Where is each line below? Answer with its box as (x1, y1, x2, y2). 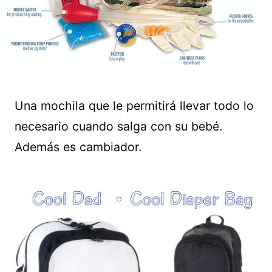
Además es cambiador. (15, 139, 141, 154)
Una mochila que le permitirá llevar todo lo (15, 98, 254, 113)
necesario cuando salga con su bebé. (15, 118, 222, 134)
